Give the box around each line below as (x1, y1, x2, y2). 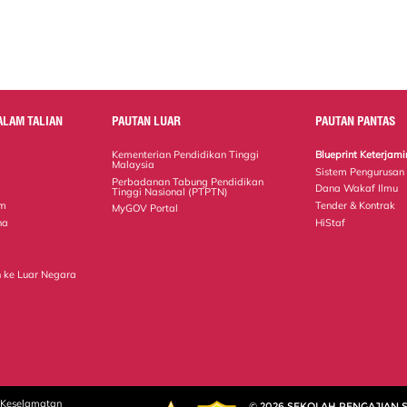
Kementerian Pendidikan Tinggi (112, 147, 260, 161)
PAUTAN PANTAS (315, 113, 396, 128)
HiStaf (315, 216, 346, 230)
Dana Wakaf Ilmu (315, 182, 399, 195)
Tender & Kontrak (315, 199, 396, 213)
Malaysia (112, 157, 155, 171)
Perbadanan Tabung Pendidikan (112, 174, 264, 188)
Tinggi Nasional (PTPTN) (112, 184, 229, 198)
